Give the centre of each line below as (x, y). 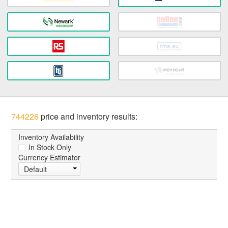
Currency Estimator (50, 158)
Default (36, 169)
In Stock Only (49, 147)
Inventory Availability (51, 137)
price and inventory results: (88, 117)
